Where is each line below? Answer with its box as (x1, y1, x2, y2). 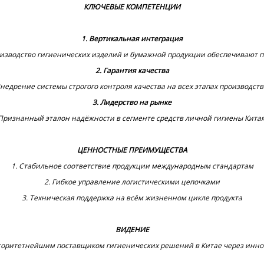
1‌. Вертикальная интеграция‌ (81, 34, 183, 44)
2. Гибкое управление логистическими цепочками (44, 177, 220, 187)
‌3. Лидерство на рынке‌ (93, 97, 171, 107)
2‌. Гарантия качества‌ (95, 65, 169, 75)
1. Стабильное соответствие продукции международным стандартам (11, 161, 253, 171)
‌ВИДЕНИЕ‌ (115, 225, 149, 235)
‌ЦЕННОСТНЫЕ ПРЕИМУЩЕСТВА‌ (77, 145, 187, 155)
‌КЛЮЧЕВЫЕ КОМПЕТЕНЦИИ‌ (84, 2, 180, 12)
